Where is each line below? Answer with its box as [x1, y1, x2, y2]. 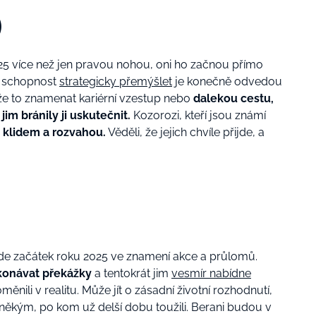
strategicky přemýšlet [59, 75, 172, 89]
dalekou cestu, [193, 92, 274, 106]
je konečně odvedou [172, 75, 282, 89]
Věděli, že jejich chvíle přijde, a [106, 126, 265, 140]
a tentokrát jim [92, 267, 171, 281]
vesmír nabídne [171, 267, 251, 281]
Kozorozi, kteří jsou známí [130, 109, 266, 123]
